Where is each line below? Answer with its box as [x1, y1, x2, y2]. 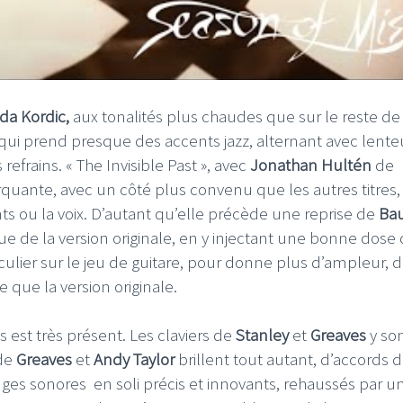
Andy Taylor [94, 347, 178, 370]
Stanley [236, 323, 292, 345]
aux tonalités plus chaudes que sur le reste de [69, 104, 400, 127]
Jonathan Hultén [250, 153, 372, 175]
